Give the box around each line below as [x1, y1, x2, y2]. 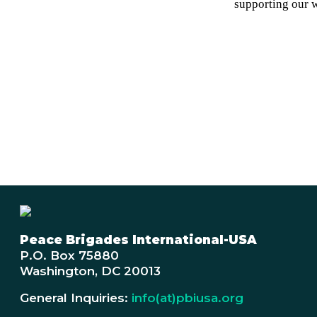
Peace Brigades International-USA [20, 233, 257, 247]
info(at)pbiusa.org [132, 291, 243, 305]
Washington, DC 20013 [20, 264, 161, 278]
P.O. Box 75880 [20, 248, 119, 263]
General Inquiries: [20, 291, 132, 305]
